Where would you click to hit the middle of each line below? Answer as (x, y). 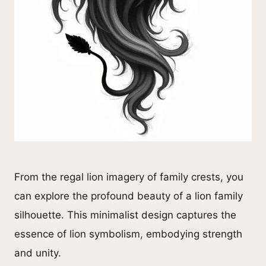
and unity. (38, 253)
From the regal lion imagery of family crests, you (129, 177)
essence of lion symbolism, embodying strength (128, 234)
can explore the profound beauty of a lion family (129, 196)
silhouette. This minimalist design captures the (125, 215)
